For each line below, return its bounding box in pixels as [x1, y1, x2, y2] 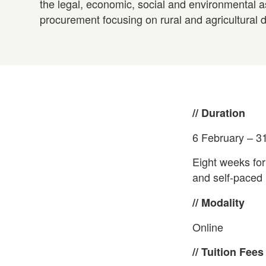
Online [192, 218, 223, 235]
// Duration [192, 104, 245, 121]
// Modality [192, 194, 245, 210]
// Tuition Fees [192, 244, 264, 260]
